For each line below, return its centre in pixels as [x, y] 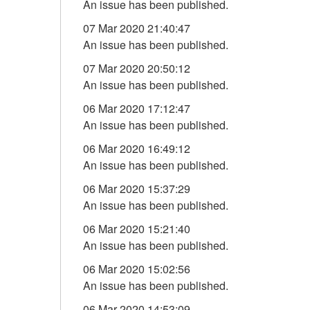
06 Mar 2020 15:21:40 [137, 229]
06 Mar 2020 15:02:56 [137, 269]
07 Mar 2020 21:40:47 [137, 28]
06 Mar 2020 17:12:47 [137, 108]
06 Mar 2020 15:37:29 [137, 189]
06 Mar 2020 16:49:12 [137, 148]
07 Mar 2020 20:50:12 [137, 68]
